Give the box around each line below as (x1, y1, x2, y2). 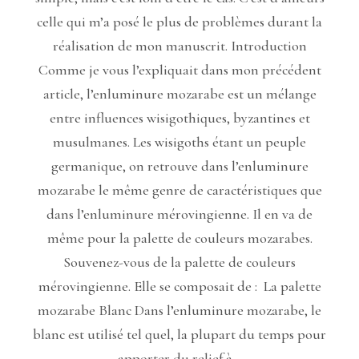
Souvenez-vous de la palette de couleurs (63, 253, 296, 272)
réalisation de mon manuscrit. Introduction (52, 37, 307, 55)
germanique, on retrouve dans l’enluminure (50, 157, 309, 175)
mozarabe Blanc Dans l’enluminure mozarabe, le (38, 301, 321, 320)
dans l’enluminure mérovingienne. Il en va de (46, 205, 313, 224)
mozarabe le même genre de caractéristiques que (37, 181, 322, 200)
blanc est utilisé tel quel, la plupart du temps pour (33, 325, 326, 344)
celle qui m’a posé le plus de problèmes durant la (37, 13, 322, 31)
